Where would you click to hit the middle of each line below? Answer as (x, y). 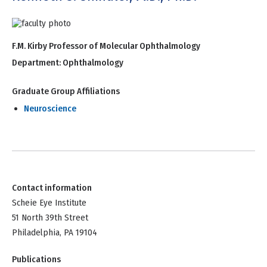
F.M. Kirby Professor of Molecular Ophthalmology (106, 46)
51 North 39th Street (50, 218)
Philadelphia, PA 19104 (55, 233)
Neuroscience (50, 109)
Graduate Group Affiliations (66, 91)
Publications (36, 260)
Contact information (52, 188)
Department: (37, 63)
